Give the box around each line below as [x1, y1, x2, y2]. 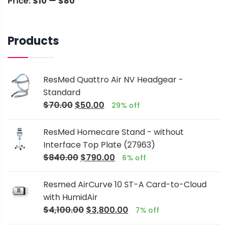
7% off [135, 205, 159, 216]
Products [8, 33, 59, 49]
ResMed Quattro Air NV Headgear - [43, 74, 183, 86]
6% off [122, 153, 146, 163]
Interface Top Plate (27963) [43, 139, 155, 151]
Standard [43, 87, 80, 99]
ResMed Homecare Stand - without [43, 126, 184, 138]
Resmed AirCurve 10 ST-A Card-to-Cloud [43, 179, 207, 191]
